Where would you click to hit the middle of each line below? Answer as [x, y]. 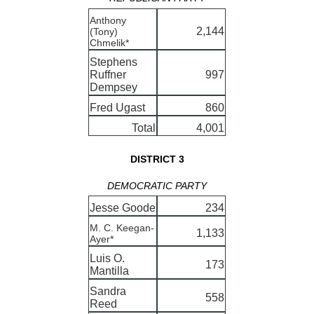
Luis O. [107, 259]
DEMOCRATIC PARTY [157, 186]
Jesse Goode [123, 208]
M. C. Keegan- [122, 228]
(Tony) [104, 31]
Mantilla [109, 271]
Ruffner [108, 74]
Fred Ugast [117, 107]
